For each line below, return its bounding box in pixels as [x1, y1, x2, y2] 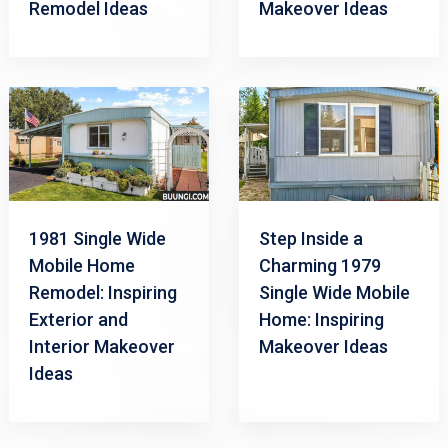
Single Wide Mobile [258, 282, 410, 304]
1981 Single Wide [28, 228, 166, 250]
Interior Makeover [28, 336, 175, 358]
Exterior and [28, 309, 128, 331]
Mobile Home [28, 255, 135, 277]
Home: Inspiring [258, 309, 384, 331]
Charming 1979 [258, 255, 381, 277]
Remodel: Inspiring [28, 282, 177, 304]
